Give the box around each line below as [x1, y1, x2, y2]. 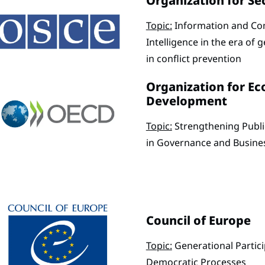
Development [146, 93, 227, 109]
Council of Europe [146, 212, 251, 229]
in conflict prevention [146, 51, 241, 65]
